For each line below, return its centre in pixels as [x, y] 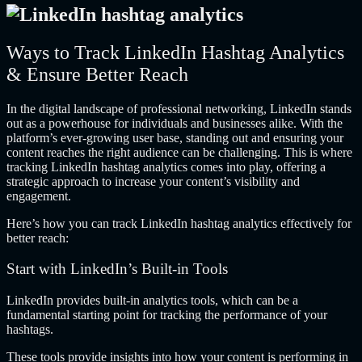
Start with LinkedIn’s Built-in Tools [117, 269]
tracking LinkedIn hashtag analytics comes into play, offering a [166, 166]
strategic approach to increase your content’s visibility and [153, 181]
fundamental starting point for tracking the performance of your [167, 315]
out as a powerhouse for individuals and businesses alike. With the [175, 123]
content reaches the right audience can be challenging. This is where [179, 152]
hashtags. [32, 330]
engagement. [40, 196]
